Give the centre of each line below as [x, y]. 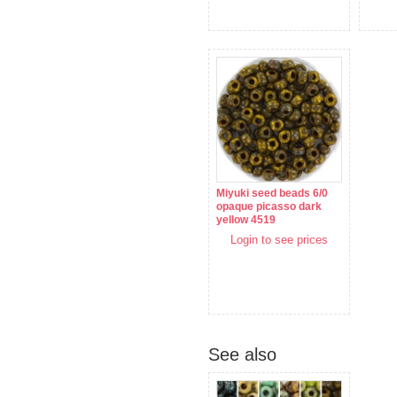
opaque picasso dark [269, 207]
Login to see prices [279, 240]
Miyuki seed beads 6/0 [272, 194]
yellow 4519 [246, 220]
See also [242, 355]
